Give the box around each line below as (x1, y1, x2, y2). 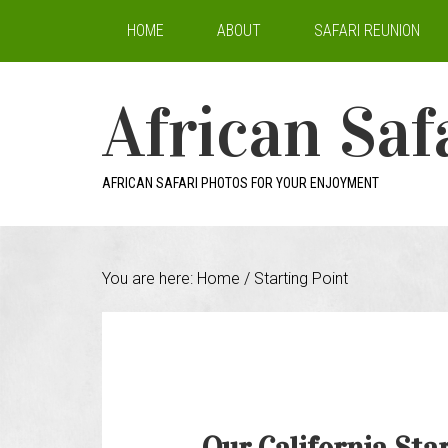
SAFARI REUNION (314, 21, 420, 40)
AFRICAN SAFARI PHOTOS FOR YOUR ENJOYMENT (102, 175, 379, 191)
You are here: (102, 269, 197, 288)
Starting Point (250, 269, 348, 288)
